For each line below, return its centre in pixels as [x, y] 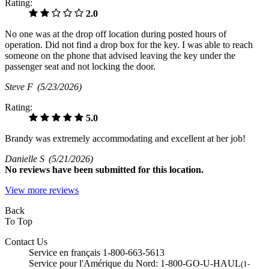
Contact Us [26, 242]
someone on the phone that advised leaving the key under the [120, 56]
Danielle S [27, 159]
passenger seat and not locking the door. [80, 67]
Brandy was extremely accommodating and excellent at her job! [125, 139]
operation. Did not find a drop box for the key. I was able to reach [129, 45]
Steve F [21, 87]
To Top [19, 222]
